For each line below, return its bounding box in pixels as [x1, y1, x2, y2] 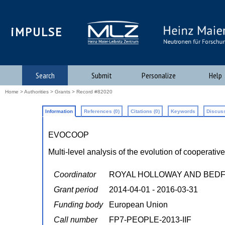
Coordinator [53, 170, 96, 179]
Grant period [53, 185, 98, 194]
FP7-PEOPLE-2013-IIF [108, 215, 191, 224]
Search [35, 70, 55, 80]
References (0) [83, 108, 120, 114]
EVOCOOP [48, 131, 89, 139]
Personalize [141, 70, 176, 80]
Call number [53, 215, 97, 224]
